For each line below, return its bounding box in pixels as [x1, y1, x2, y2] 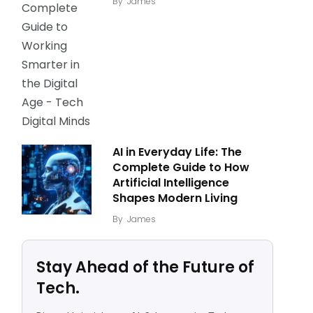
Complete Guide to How [112, 159, 249, 175]
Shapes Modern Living [112, 190, 238, 206]
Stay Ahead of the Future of [36, 256, 254, 278]
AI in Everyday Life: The [112, 144, 242, 160]
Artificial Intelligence [112, 175, 229, 191]
